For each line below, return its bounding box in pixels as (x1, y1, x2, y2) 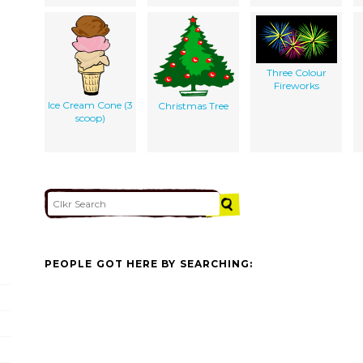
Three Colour (266, 66, 327, 79)
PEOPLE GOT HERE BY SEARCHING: (45, 258, 254, 271)
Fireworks (273, 79, 319, 92)
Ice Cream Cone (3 (48, 98, 133, 111)
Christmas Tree (158, 99, 228, 112)
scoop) (75, 111, 105, 124)
